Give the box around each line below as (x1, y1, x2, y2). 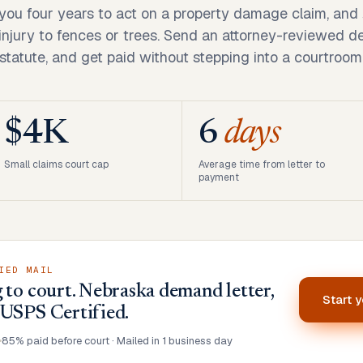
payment (198, 171, 239, 184)
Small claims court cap (3, 158, 109, 171)
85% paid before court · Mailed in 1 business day (2, 334, 233, 348)
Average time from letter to (198, 158, 325, 171)
